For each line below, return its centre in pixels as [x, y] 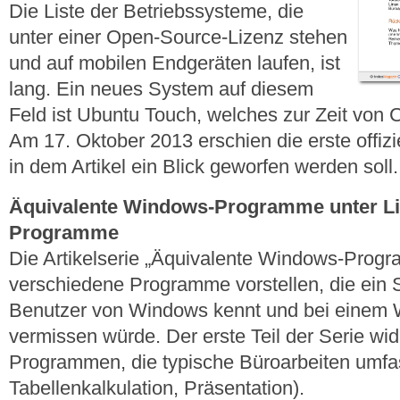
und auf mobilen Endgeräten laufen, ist [175, 63]
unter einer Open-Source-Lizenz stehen [178, 37]
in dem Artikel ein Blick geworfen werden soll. [204, 167]
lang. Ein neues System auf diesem [161, 89]
